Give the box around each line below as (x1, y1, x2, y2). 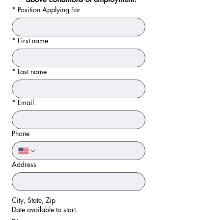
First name (18, 36, 48, 45)
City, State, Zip (12, 195, 55, 205)
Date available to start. (12, 205, 78, 214)
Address (12, 160, 36, 169)
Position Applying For (18, 5, 81, 14)
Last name (18, 67, 47, 76)
